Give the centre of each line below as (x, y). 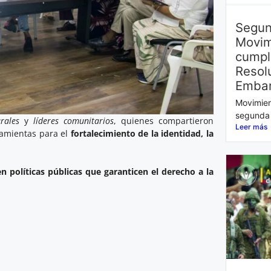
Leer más (251, 126)
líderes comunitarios (73, 120)
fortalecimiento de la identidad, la (142, 133)
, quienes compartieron (164, 120)
